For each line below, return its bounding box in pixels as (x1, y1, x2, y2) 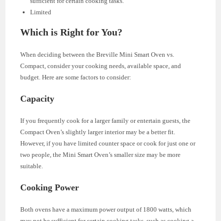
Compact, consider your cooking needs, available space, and (20, 62, 182, 70)
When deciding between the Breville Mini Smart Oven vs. (20, 51, 175, 59)
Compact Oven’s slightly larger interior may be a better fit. (20, 128, 176, 136)
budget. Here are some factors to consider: (20, 74, 132, 81)
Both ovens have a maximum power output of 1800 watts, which (20, 206, 192, 214)
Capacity (20, 94, 55, 104)
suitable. (20, 162, 43, 170)
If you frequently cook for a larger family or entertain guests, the (20, 117, 191, 125)
